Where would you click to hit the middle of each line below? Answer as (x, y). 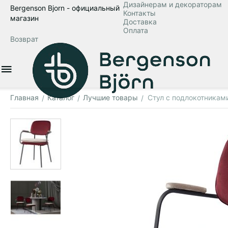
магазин (24, 18)
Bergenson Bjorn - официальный (65, 8)
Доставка (140, 22)
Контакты (139, 13)
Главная (24, 97)
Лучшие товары (110, 97)
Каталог (61, 97)
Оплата (135, 30)
